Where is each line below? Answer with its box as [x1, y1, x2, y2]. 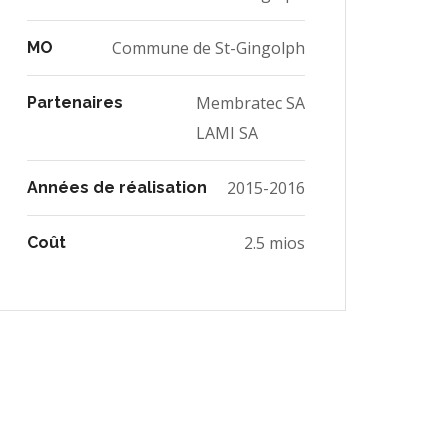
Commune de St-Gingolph [112, 37, 305, 60]
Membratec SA [196, 92, 305, 115]
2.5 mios [244, 232, 305, 255]
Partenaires [27, 93, 123, 113]
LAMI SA [196, 122, 258, 145]
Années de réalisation [27, 178, 207, 198]
